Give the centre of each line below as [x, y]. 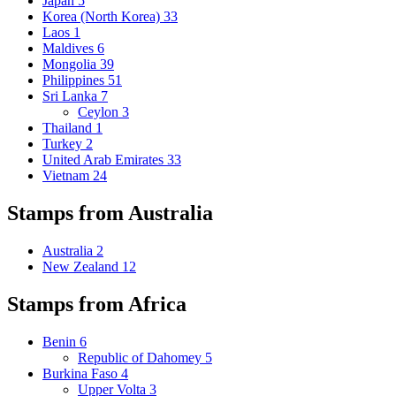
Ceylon [100, 112]
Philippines [75, 80]
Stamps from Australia [113, 213]
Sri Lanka [72, 96]
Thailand [69, 128]
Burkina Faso [82, 374]
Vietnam [68, 176]
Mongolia [71, 65]
